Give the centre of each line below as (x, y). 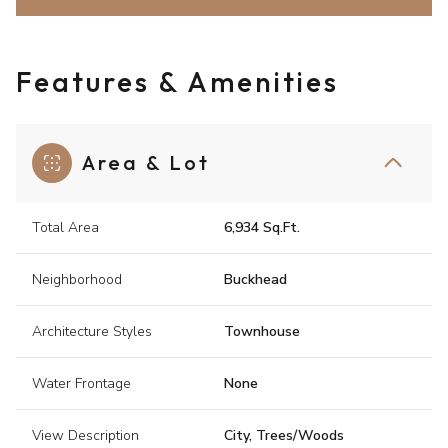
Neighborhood (77, 280)
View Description (85, 436)
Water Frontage (81, 384)
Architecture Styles (92, 332)
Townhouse (262, 332)
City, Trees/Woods (284, 436)
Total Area (65, 228)
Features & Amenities (177, 82)
